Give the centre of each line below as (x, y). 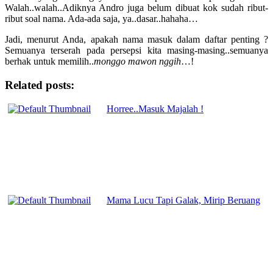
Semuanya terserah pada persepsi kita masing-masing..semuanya (136, 51)
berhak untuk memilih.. (49, 62)
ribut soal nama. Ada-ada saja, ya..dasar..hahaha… (101, 19)
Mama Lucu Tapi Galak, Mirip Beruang (183, 200)
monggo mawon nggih (137, 62)
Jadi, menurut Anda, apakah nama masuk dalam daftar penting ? (136, 40)
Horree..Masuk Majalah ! (155, 108)
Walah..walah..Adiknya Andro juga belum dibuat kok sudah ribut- (136, 8)
